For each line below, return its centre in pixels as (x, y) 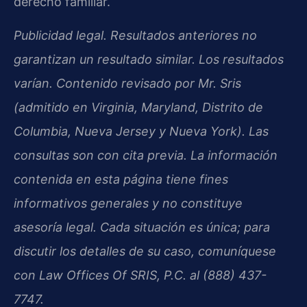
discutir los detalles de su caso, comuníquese (145, 251)
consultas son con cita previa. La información (146, 156)
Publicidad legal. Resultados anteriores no (135, 36)
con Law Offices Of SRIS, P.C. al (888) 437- (140, 275)
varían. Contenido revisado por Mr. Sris (127, 84)
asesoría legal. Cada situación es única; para (142, 228)
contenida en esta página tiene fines (121, 180)
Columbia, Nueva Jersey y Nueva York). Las (141, 132)
